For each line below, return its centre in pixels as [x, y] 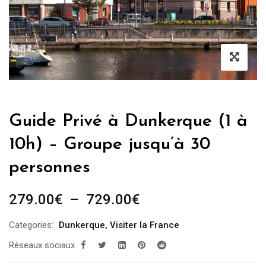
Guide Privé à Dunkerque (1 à [128, 121]
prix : [154, 232]
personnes [50, 167]
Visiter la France [145, 225]
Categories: [31, 225]
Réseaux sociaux [42, 245]
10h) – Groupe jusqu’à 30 [110, 144]
